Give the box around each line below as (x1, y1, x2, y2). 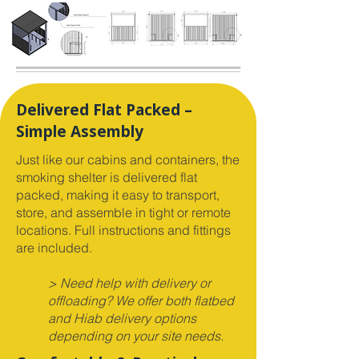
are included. (16, 240, 92, 256)
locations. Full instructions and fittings (16, 222, 231, 238)
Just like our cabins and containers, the (16, 151, 240, 167)
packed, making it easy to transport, (16, 187, 220, 203)
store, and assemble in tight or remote (16, 204, 231, 220)
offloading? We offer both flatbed (48, 292, 234, 309)
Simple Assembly (16, 121, 143, 142)
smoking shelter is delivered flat (16, 169, 197, 185)
